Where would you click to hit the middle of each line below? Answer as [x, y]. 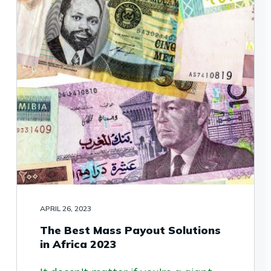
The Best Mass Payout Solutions [130, 230]
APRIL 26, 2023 [65, 209]
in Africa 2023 [78, 244]
